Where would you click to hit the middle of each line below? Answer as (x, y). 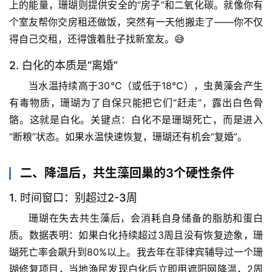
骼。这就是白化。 (50, 119)
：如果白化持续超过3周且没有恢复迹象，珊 (166, 235)
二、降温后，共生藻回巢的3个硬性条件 (127, 173)
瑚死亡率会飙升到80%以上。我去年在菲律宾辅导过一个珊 (136, 252)
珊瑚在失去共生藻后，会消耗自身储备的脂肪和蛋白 (146, 218)
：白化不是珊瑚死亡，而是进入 (192, 119)
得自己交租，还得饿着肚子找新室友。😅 (97, 39)
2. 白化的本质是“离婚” (63, 65)
